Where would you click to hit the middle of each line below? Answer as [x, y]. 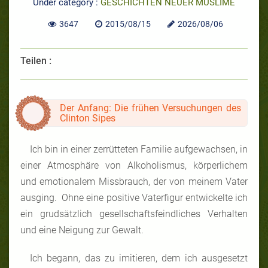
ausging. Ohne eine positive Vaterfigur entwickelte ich [134, 197]
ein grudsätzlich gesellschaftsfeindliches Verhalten [134, 214]
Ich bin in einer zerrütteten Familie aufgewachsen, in [139, 149]
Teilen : [36, 60]
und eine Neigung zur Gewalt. [84, 230]
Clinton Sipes [88, 118]
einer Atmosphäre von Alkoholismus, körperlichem [134, 165]
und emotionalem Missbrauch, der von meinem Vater [134, 181]
